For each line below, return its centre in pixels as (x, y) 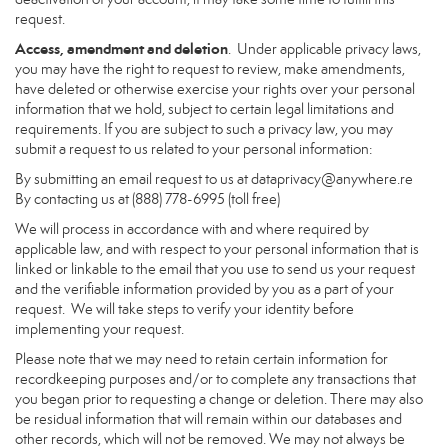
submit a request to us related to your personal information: (193, 149)
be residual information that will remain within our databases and (208, 419)
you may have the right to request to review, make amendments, (210, 69)
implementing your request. (99, 329)
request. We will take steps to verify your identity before (184, 309)
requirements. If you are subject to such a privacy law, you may (204, 129)
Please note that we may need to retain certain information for (201, 359)
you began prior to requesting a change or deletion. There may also (219, 399)
